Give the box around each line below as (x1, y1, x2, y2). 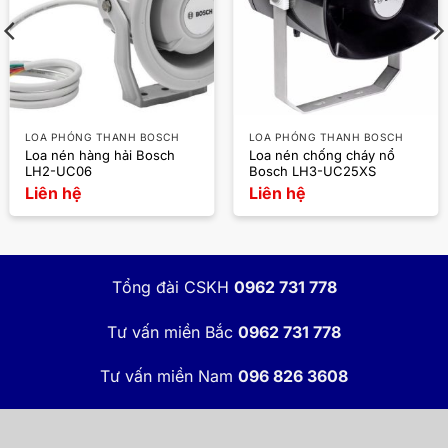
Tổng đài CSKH (111, 277, 229, 298)
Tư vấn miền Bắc (107, 321, 233, 342)
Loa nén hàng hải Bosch (24, 146, 175, 163)
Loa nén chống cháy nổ (248, 146, 395, 163)
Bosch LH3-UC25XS (248, 162, 376, 179)
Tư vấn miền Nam (100, 366, 233, 387)
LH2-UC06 (24, 162, 92, 179)
